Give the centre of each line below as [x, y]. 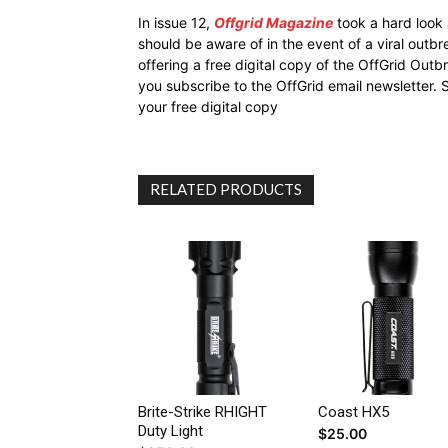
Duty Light [170, 430]
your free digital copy [208, 106]
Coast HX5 [353, 411]
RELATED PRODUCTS [226, 188]
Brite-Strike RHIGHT [202, 411]
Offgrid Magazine [273, 22]
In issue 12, [176, 22]
